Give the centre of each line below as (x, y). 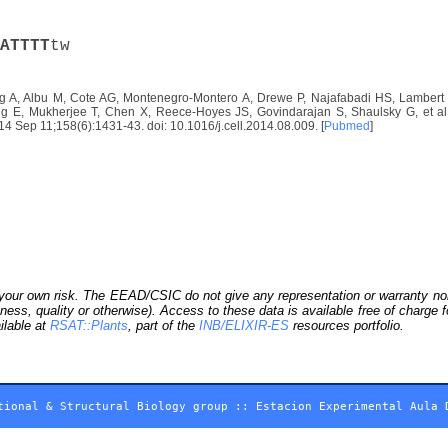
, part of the (163, 325)
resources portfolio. (346, 325)
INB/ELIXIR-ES (244, 325)
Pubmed (347, 125)
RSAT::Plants (89, 325)
